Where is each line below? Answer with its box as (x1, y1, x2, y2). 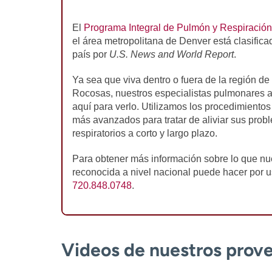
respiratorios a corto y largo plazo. (72, 127, 217, 138)
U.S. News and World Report (109, 49, 234, 59)
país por (72, 49, 109, 59)
